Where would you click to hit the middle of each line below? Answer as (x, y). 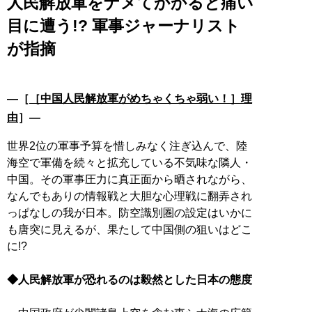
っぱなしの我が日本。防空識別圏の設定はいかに (130, 212)
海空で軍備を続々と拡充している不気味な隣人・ (130, 162)
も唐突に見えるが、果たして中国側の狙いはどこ (130, 229)
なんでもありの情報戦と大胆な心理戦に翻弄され (130, 196)
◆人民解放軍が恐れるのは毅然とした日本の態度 (130, 279)
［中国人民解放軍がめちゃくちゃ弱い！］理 (141, 98)
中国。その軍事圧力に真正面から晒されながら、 (130, 179)
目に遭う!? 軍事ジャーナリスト (124, 25)
